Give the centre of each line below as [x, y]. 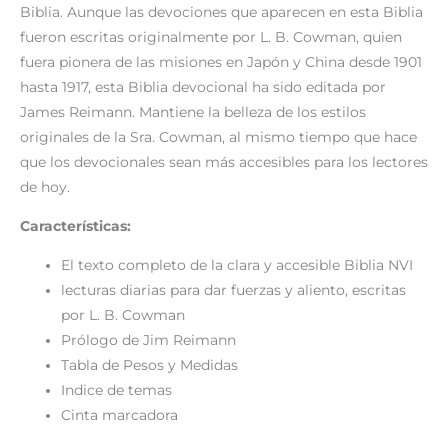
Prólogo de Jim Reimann [149, 339]
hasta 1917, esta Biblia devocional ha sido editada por [203, 87]
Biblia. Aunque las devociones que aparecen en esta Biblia [221, 12]
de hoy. [45, 187]
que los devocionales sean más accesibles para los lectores [224, 162]
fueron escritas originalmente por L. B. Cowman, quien [211, 37]
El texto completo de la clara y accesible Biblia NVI [237, 264]
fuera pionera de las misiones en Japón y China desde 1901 [221, 62]
